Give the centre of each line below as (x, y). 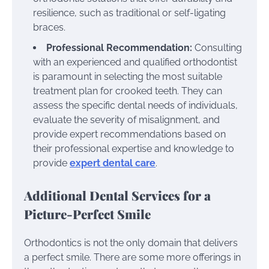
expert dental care (113, 163)
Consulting (217, 47)
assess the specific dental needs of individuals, (135, 105)
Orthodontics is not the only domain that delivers (131, 243)
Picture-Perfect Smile (87, 213)
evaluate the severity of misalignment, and (126, 119)
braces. (49, 27)
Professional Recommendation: (119, 47)
